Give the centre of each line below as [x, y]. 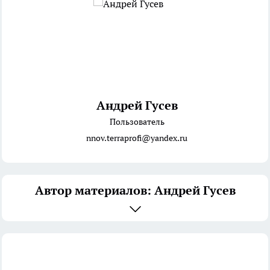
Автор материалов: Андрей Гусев [135, 191]
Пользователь [137, 122]
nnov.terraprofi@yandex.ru [137, 138]
